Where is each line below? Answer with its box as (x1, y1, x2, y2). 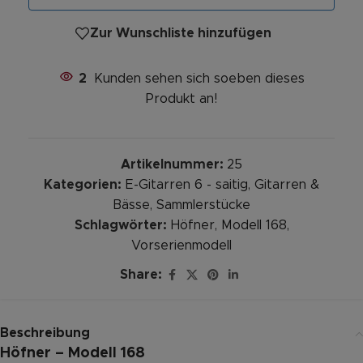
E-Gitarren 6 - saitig (126, 177, 248, 191)
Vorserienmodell (131, 238, 232, 252)
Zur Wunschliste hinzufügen (90, 27, 271, 41)
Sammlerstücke (156, 198, 250, 211)
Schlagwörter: (74, 218, 167, 232)
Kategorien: (44, 177, 122, 191)
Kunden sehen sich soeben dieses (93, 71, 305, 85)
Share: (120, 268, 162, 282)
